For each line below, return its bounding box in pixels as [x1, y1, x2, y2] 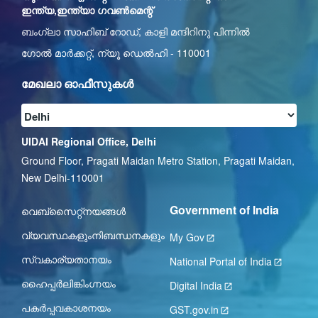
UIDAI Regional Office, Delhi [21, 133, 156, 148]
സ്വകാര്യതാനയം [21, 251, 111, 266]
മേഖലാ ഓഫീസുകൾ [21, 75, 133, 92]
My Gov [170, 229, 204, 244]
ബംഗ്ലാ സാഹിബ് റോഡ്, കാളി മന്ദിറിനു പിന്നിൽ [21, 23, 250, 38]
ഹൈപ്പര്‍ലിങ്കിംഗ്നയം [21, 275, 116, 290]
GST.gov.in [170, 302, 219, 317]
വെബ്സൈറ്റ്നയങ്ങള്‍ [21, 203, 126, 218]
